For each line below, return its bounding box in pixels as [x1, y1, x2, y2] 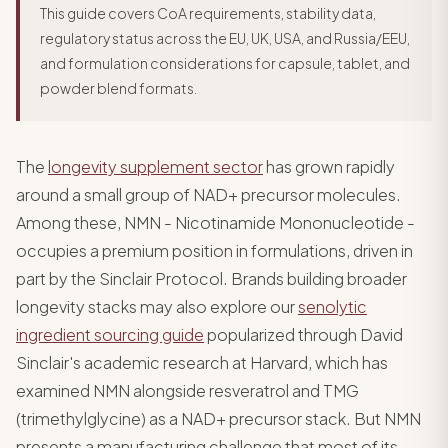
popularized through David [204, 324, 403, 345]
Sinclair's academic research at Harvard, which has [16, 352, 388, 373]
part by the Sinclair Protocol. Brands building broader [16, 268, 407, 289]
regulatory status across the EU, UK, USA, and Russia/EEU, [40, 29, 410, 47]
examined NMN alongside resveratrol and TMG [16, 380, 359, 401]
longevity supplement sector [48, 156, 263, 177]
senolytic [298, 296, 367, 317]
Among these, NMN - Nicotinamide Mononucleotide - [16, 212, 415, 233]
